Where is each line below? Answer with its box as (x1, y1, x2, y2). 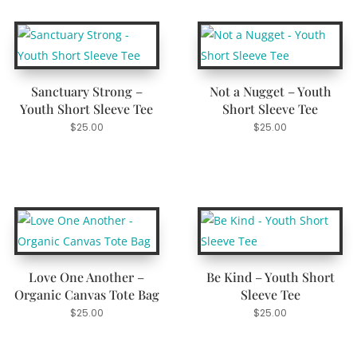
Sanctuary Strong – (30, 83, 143, 100)
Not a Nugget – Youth (209, 83, 331, 100)
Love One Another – (29, 269, 145, 286)
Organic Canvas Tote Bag (14, 286, 159, 304)
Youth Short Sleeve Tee (20, 100, 154, 118)
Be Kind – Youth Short (206, 269, 335, 286)
